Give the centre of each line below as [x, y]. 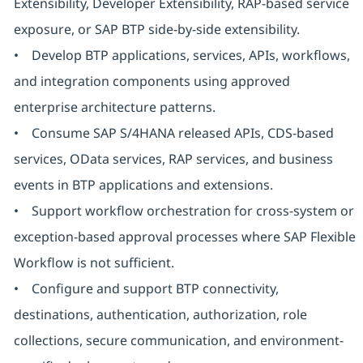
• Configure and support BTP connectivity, [146, 289]
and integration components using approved [152, 81]
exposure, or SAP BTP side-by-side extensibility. [156, 30]
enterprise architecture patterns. [114, 107]
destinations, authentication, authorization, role [160, 315]
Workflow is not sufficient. [94, 263]
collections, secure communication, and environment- [178, 341]
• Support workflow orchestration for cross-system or [184, 211]
